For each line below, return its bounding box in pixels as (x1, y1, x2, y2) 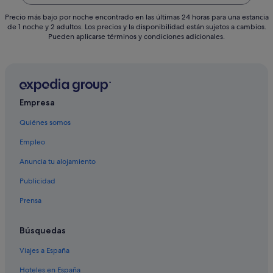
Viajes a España (19, 246, 69, 256)
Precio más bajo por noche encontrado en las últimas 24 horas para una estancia (4, 12, 269, 23)
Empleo (19, 137, 45, 147)
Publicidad (19, 176, 55, 186)
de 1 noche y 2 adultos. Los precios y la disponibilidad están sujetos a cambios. (7, 22, 266, 32)
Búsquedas (19, 225, 66, 236)
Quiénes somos (19, 118, 71, 128)
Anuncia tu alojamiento (19, 157, 96, 167)
